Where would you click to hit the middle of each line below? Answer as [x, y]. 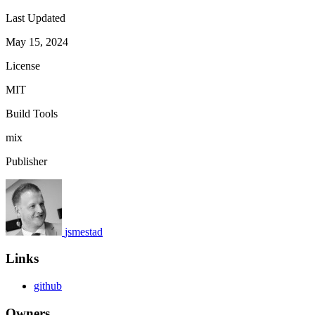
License [23, 65]
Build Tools [32, 113]
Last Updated [36, 18]
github [48, 286]
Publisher [26, 161]
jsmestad [84, 231]
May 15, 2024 [37, 41]
